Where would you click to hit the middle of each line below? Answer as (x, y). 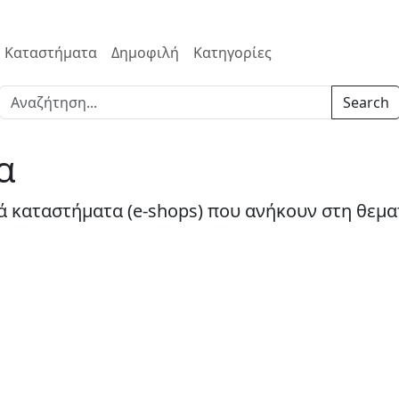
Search (366, 102)
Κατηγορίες (232, 52)
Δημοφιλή (145, 52)
